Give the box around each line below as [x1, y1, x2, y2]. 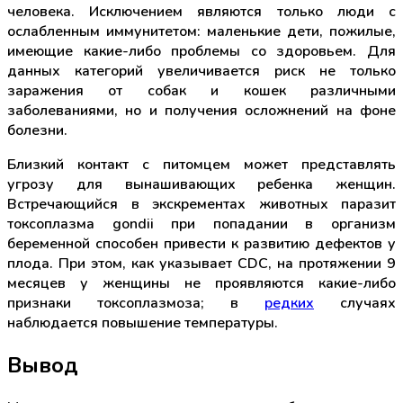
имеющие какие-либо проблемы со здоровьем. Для [7, 41, 396, 62]
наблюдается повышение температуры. [7, 313, 278, 334]
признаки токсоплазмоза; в [7, 293, 264, 314]
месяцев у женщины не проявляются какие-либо [7, 273, 396, 294]
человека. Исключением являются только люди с [7, 2, 396, 22]
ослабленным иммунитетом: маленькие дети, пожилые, [7, 22, 396, 42]
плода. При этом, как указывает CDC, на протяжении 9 [7, 254, 396, 274]
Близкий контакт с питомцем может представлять [7, 155, 396, 175]
